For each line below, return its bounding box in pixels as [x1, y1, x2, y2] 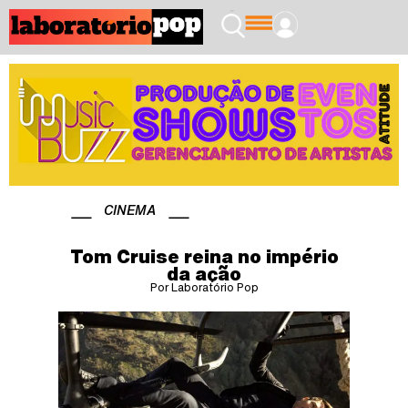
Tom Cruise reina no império [69, 247, 339, 265]
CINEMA [104, 202, 156, 217]
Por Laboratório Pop [149, 280, 259, 293]
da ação [167, 264, 241, 282]
